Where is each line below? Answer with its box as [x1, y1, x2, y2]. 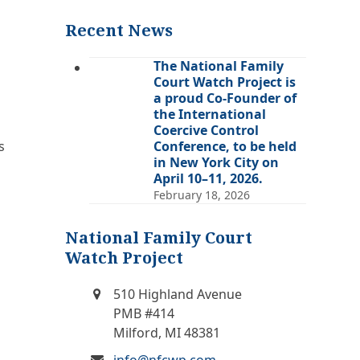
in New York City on [153, 153, 279, 171]
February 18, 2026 [153, 186, 250, 202]
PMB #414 [112, 304, 174, 322]
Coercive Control [153, 121, 259, 139]
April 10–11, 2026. [153, 169, 263, 187]
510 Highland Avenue [112, 284, 242, 303]
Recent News [64, 20, 173, 40]
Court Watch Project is [153, 72, 296, 91]
